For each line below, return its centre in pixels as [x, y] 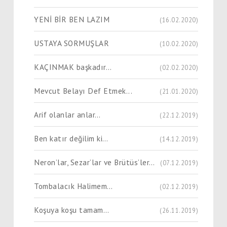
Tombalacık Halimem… [73, 186]
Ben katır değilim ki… [71, 138]
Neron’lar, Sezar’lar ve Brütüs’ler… [94, 162]
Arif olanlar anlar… [67, 114]
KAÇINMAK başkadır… [73, 67]
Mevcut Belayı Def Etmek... [83, 90]
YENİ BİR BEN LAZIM [72, 19]
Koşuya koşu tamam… [71, 210]
